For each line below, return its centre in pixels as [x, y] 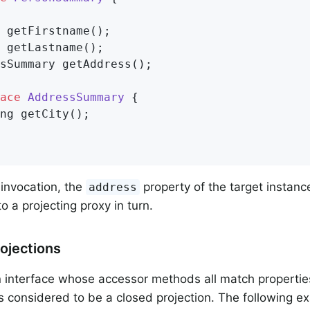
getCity [45, 114]
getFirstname [48, 31]
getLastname [45, 48]
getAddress [97, 64]
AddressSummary [76, 98]
